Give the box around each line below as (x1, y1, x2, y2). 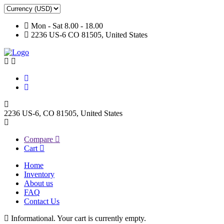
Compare (24, 135, 53, 143)
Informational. (11, 214, 55, 222)
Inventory (24, 170, 54, 178)
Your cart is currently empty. (55, 214, 146, 222)
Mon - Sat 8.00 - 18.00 (29, 21, 103, 30)
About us (24, 179, 53, 187)
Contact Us (24, 197, 59, 205)
